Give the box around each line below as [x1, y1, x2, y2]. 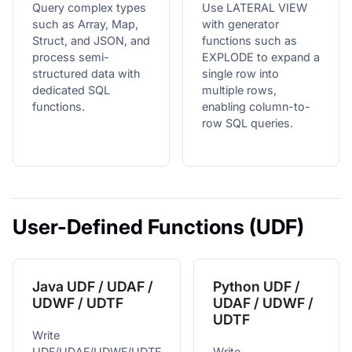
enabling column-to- [202, 99, 310, 113]
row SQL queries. [202, 115, 293, 130]
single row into [202, 66, 279, 80]
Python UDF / [213, 277, 300, 295]
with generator [202, 16, 279, 31]
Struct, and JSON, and [32, 33, 150, 47]
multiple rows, [202, 82, 277, 97]
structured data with [32, 66, 141, 80]
